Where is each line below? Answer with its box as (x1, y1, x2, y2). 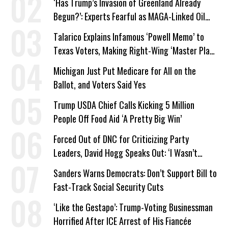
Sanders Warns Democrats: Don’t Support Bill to (53, 166, 217, 180)
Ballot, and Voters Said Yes (53, 78, 146, 92)
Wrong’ (53, 160, 77, 174)
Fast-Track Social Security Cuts (53, 180, 163, 194)
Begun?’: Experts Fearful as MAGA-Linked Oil (53, 10, 205, 23)
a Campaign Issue (53, 58, 113, 71)
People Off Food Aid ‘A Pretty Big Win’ (53, 112, 182, 126)
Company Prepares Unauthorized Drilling (53, 23, 191, 37)
